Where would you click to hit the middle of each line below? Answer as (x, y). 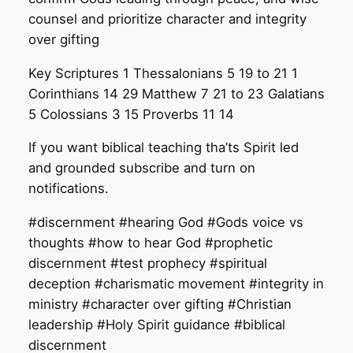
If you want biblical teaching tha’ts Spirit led (163, 148)
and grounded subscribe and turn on (141, 168)
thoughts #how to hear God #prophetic (150, 243)
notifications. (68, 189)
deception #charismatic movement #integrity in (176, 284)
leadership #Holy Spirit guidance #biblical (156, 325)
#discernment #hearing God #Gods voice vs (165, 223)
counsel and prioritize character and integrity (167, 19)
